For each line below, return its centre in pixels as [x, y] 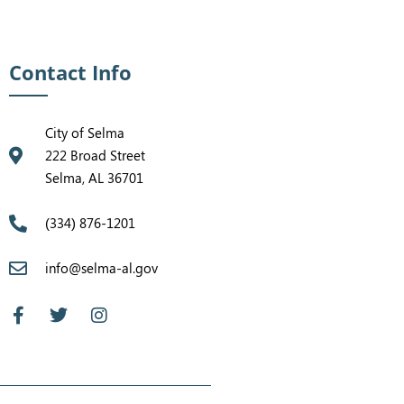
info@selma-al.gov [102, 268]
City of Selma [85, 133]
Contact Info [71, 72]
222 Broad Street [96, 155]
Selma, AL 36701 [95, 178]
